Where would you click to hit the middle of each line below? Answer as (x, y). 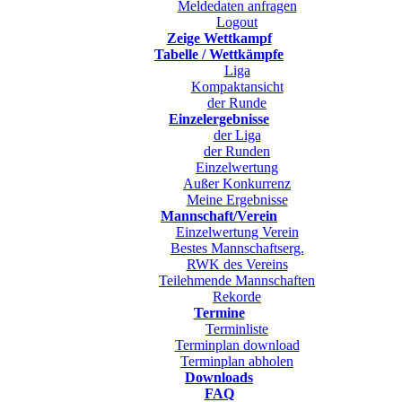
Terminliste (237, 328)
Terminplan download (237, 345)
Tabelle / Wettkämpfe (219, 54)
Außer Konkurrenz (237, 183)
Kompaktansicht (237, 86)
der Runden (237, 151)
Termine (219, 312)
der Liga (237, 135)
